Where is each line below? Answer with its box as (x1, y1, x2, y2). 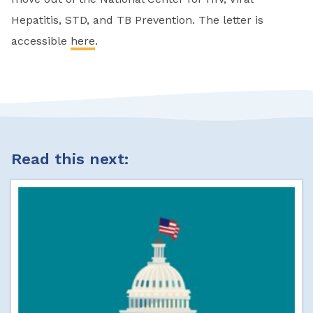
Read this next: (11, 150, 129, 168)
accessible (11, 34, 71, 48)
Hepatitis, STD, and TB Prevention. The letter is (11, 13, 263, 27)
